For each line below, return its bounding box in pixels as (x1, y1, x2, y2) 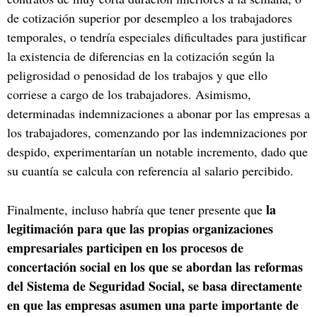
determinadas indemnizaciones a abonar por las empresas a (7, 104, 310, 122)
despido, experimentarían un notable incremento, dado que (7, 142, 308, 160)
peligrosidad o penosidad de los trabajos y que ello (7, 66, 267, 83)
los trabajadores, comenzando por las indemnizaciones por (7, 123, 307, 141)
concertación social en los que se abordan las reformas (7, 257, 303, 276)
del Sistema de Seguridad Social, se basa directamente (7, 276, 302, 295)
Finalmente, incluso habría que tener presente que (7, 200, 266, 218)
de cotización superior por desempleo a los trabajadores (7, 8, 292, 26)
